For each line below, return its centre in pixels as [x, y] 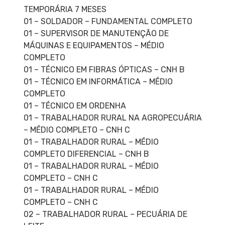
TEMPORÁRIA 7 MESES [65, 10]
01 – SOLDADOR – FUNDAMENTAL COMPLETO [108, 22]
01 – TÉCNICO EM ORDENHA [75, 106]
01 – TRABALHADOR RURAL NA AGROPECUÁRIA [113, 118]
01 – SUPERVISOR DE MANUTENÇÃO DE [96, 34]
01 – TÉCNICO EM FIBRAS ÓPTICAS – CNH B [104, 70]
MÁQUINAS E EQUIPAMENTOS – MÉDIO [94, 46]
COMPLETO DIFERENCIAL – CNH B [86, 154]
